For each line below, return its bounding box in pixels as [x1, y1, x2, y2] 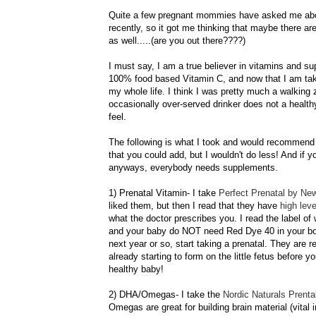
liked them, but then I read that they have [109, 200, 280, 211]
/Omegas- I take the [138, 288, 223, 300]
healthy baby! [109, 263, 164, 274]
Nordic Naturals [223, 288, 288, 300]
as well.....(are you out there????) [109, 35, 245, 46]
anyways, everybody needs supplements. [109, 162, 278, 173]
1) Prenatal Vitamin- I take [109, 187, 219, 198]
